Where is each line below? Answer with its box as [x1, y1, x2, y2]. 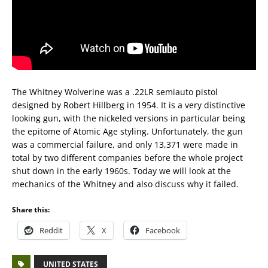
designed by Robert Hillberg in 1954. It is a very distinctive [12, 99, 245, 111]
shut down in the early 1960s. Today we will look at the [12, 165, 231, 176]
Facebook [145, 225, 180, 236]
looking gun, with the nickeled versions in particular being [12, 112, 245, 124]
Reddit [39, 225, 63, 236]
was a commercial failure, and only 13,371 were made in [12, 139, 238, 150]
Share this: [12, 205, 50, 215]
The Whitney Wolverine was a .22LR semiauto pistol [12, 86, 218, 98]
